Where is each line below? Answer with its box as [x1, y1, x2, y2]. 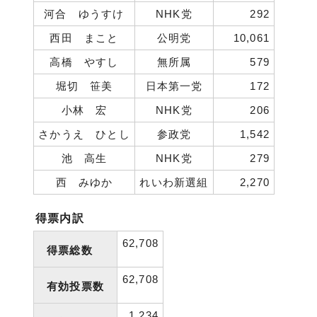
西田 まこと [50, 32, 119, 44]
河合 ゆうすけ [44, 8, 125, 20]
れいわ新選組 [139, 176, 209, 188]
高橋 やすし [50, 56, 119, 68]
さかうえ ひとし [38, 128, 130, 140]
